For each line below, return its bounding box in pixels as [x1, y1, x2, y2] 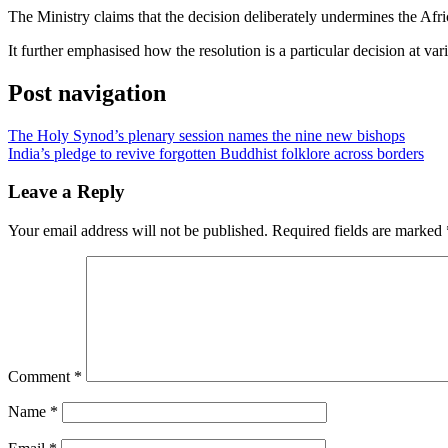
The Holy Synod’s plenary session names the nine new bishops [8, 126, 405, 144]
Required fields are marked [272, 222, 446, 240]
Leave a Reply [8, 181, 125, 203]
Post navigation [8, 79, 166, 106]
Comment [8, 368, 74, 386]
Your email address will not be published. [8, 222, 268, 240]
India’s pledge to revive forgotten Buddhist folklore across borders [8, 144, 424, 162]
